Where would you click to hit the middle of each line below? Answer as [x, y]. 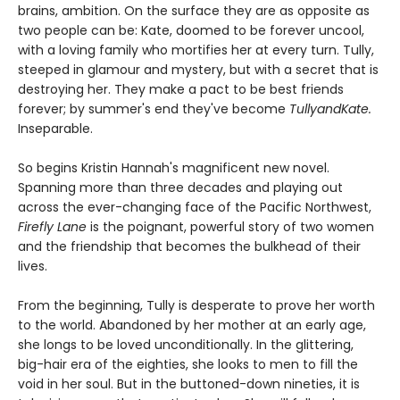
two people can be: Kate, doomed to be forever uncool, [191, 31]
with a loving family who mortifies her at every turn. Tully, [196, 50]
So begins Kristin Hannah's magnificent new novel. [174, 168]
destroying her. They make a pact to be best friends [181, 90]
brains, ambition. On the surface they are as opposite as [194, 11]
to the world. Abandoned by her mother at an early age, [192, 325]
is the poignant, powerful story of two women [230, 227]
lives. [33, 267]
